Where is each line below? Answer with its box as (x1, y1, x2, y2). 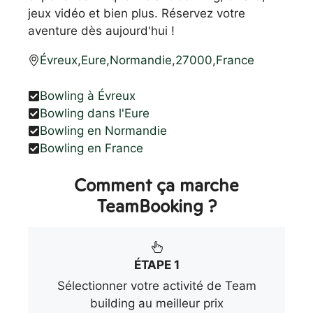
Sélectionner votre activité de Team (57, 278, 256, 293)
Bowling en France (40, 140, 143, 155)
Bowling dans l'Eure (40, 105, 150, 120)
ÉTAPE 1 (133, 257, 180, 272)
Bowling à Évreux (40, 88, 136, 103)
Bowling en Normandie (40, 123, 167, 138)
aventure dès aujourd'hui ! (28, 24, 175, 38)
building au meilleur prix (89, 296, 224, 310)
